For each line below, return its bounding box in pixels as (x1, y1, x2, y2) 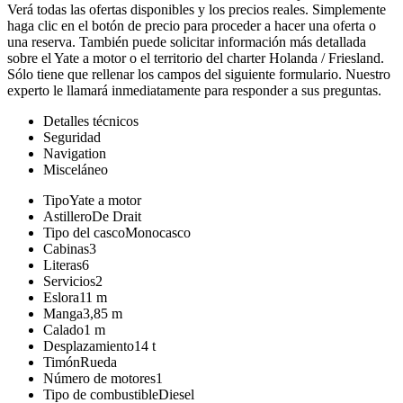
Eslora (43, 289, 79, 305)
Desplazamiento (43, 337, 134, 354)
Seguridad (43, 129, 101, 145)
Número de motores (43, 370, 156, 386)
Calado (43, 321, 84, 337)
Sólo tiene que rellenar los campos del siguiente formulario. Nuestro (7, 66, 390, 82)
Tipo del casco (43, 224, 125, 240)
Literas (43, 256, 82, 273)
